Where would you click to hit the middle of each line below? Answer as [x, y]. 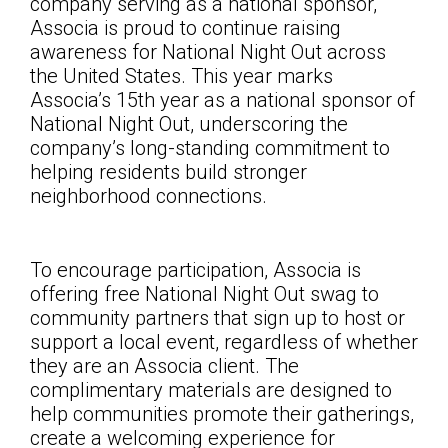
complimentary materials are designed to [211, 390]
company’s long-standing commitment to [210, 148]
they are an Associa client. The [164, 366]
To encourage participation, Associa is [195, 270]
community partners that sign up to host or [217, 318]
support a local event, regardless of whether [224, 342]
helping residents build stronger [168, 172]
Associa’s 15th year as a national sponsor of [222, 100]
